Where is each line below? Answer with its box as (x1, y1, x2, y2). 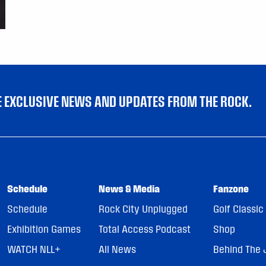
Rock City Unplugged (98, 202, 188, 214)
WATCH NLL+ (7, 243, 61, 255)
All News (98, 243, 136, 255)
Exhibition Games (7, 223, 81, 235)
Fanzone (213, 182, 249, 194)
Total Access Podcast (98, 223, 191, 235)
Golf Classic (213, 202, 264, 214)
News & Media (98, 182, 160, 194)
